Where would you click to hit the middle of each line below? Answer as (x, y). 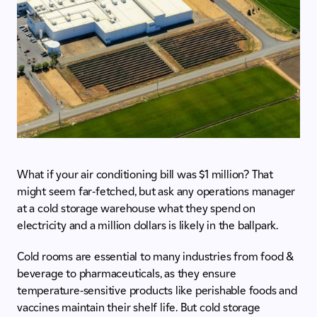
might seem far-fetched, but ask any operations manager (156, 192)
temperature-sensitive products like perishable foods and (157, 291)
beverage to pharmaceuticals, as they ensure (127, 274)
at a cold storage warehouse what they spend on (136, 209)
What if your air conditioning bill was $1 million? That (145, 175)
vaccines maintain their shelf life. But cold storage (139, 308)
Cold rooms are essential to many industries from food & (155, 257)
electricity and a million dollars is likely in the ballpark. (150, 226)
